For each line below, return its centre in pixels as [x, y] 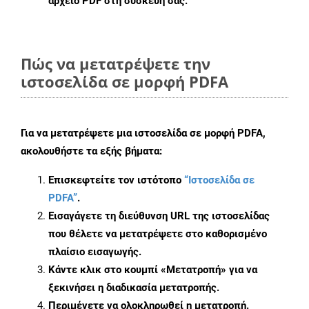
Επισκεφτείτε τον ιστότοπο [116, 180]
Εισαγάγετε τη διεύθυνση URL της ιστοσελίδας [159, 216]
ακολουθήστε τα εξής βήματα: [91, 151]
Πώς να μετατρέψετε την [116, 64]
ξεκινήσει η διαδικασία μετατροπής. [134, 288]
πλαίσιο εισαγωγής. [95, 252]
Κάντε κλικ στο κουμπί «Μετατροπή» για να [153, 270]
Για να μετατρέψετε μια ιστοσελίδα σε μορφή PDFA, [143, 133]
